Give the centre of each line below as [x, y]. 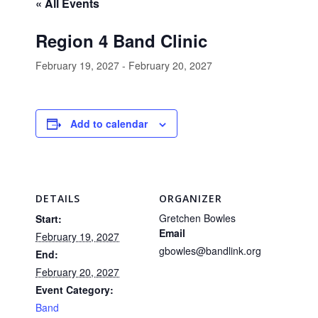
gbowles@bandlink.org [210, 251]
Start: [49, 219]
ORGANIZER [191, 198]
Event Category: [75, 290]
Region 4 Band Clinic [121, 40]
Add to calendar [109, 124]
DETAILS [58, 198]
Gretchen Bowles [197, 218]
